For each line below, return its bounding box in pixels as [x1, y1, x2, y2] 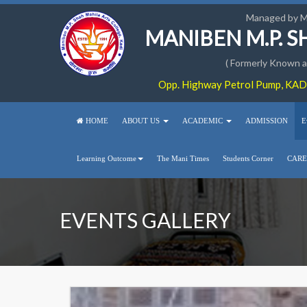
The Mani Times [157, 154, 209, 162]
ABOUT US [122, 116, 162, 125]
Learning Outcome [77, 154, 136, 162]
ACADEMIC [182, 116, 225, 125]
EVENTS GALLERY [60, 208, 231, 232]
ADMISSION [245, 116, 288, 125]
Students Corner [223, 154, 273, 162]
